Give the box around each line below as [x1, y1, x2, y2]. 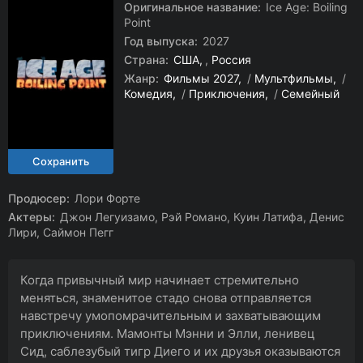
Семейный [281, 87, 340, 100]
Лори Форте [71, 191, 140, 205]
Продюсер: [8, 191, 70, 205]
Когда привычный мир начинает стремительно [20, 272, 299, 288]
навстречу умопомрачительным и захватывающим [20, 308, 321, 323]
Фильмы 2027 [164, 71, 238, 85]
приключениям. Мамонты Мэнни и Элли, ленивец [20, 326, 315, 341]
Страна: [124, 53, 169, 66]
